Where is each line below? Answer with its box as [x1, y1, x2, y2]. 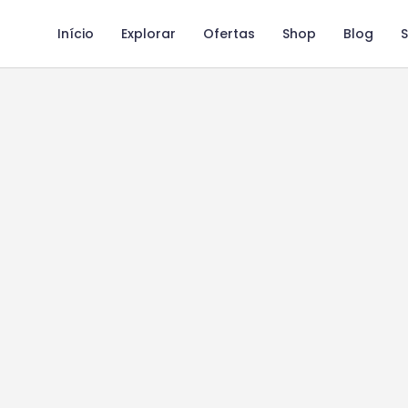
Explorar [121, 25, 176, 43]
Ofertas [203, 25, 255, 43]
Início [57, 25, 94, 43]
